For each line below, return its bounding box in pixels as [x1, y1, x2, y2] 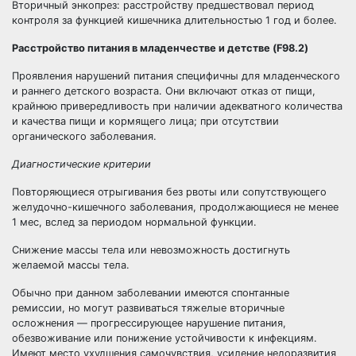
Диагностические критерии [12, 158, 151, 170]
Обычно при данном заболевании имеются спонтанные [12, 287, 289, 299]
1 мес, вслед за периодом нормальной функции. [12, 216, 257, 228]
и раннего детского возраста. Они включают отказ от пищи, [12, 85, 315, 97]
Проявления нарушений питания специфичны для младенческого [12, 70, 340, 82]
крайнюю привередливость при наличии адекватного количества [12, 100, 342, 112]
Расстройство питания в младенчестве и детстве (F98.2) [12, 42, 308, 54]
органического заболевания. [12, 130, 157, 142]
